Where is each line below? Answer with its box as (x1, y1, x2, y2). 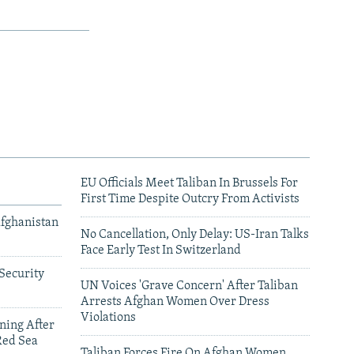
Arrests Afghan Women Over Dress (81, 296, 269, 309)
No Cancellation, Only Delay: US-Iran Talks (81, 228, 309, 242)
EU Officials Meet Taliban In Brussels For (81, 177, 298, 190)
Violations (81, 311, 136, 325)
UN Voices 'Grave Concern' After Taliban (81, 280, 298, 293)
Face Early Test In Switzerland (81, 244, 241, 258)
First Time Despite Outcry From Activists (81, 193, 299, 206)
